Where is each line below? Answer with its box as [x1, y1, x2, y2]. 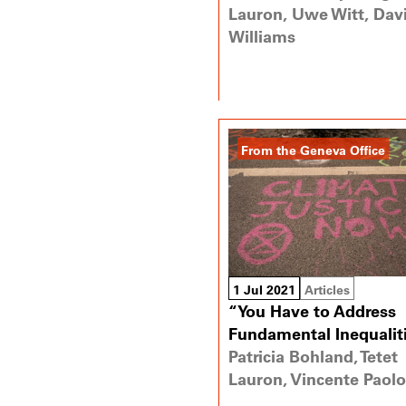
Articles [304, 281, 350, 299]
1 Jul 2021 [232, 281, 295, 299]
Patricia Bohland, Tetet [227, 345, 398, 368]
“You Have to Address [227, 300, 396, 323]
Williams [227, 25, 295, 48]
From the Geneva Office [240, 140, 385, 159]
